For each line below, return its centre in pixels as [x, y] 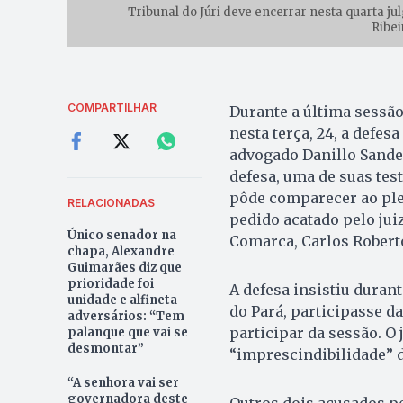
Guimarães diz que [124, 267]
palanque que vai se [127, 332]
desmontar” [105, 348]
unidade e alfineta [122, 300]
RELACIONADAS [111, 202]
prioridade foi [110, 283]
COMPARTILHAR [112, 107]
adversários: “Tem [125, 316]
